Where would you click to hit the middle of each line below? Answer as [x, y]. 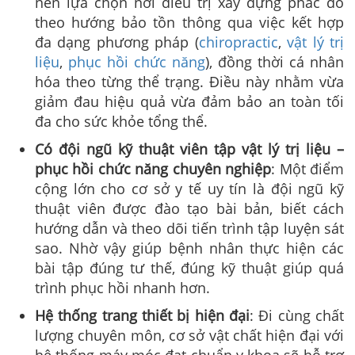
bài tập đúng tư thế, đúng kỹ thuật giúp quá [189, 267]
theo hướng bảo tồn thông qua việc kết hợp [189, 22]
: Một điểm [308, 168]
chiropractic [238, 42]
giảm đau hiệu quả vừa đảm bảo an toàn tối [189, 101]
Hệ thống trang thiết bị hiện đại [142, 315]
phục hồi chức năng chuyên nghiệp [153, 168]
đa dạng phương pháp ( [117, 42]
